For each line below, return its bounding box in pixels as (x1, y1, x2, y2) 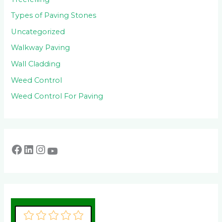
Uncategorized (11, 27, 65, 36)
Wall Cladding (11, 59, 61, 69)
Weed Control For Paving (11, 92, 104, 101)
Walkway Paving (11, 43, 70, 53)
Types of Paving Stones (11, 11, 97, 20)
